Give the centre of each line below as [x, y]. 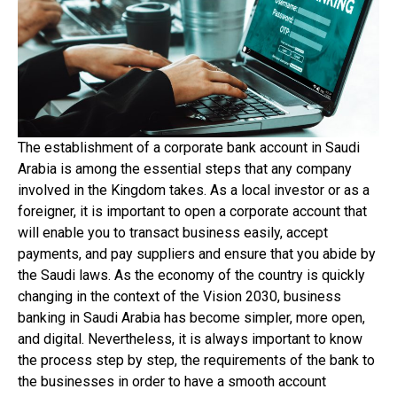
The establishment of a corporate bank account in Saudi [189, 148]
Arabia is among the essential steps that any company [185, 169]
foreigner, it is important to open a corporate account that [192, 212]
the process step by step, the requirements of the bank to [196, 361]
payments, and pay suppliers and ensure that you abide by [197, 254]
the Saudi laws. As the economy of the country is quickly [191, 276]
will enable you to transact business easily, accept [173, 233]
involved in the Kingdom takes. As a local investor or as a [194, 191]
